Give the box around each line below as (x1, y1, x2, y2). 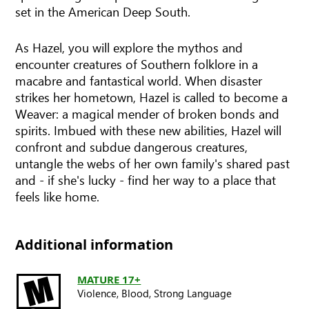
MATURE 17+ (77, 272, 141, 286)
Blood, (121, 286, 152, 300)
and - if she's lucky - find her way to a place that (15, 170, 277, 188)
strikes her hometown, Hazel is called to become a (15, 88, 288, 106)
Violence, (77, 286, 119, 300)
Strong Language (154, 286, 232, 300)
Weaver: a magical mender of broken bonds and (15, 104, 280, 122)
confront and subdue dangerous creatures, (15, 137, 248, 155)
